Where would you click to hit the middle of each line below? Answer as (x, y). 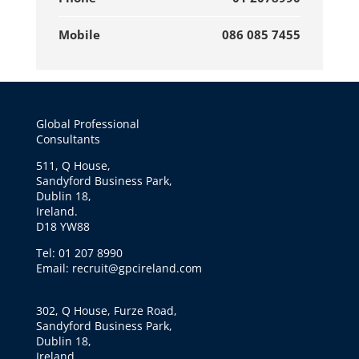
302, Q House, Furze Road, (106, 311)
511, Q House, (73, 165)
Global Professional (87, 124)
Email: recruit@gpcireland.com (119, 268)
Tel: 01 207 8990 (79, 253)
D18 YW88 (63, 226)
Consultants (68, 139)
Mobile (79, 34)
